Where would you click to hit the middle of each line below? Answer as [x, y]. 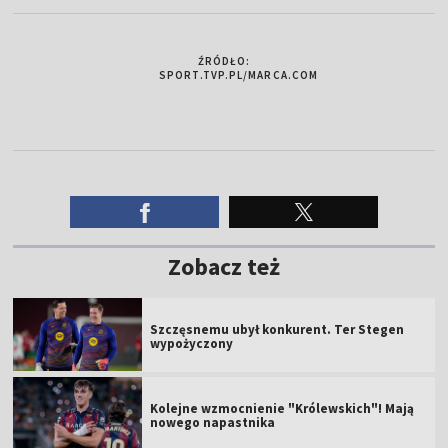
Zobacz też [224, 266]
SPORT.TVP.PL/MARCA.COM [239, 74]
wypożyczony [192, 343]
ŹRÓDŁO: [224, 60]
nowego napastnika [213, 422]
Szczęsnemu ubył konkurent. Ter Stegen [277, 329]
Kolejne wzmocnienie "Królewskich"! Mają [282, 408]
